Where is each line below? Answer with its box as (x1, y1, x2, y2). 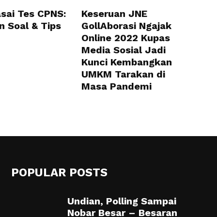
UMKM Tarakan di (81, 68, 165, 80)
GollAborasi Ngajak (81, 20, 171, 31)
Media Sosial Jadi (81, 44, 166, 56)
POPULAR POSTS (11, 166, 108, 179)
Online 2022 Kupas (81, 32, 170, 44)
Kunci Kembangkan (81, 56, 172, 68)
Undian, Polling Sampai (67, 195, 176, 207)
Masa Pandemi (81, 80, 152, 92)
